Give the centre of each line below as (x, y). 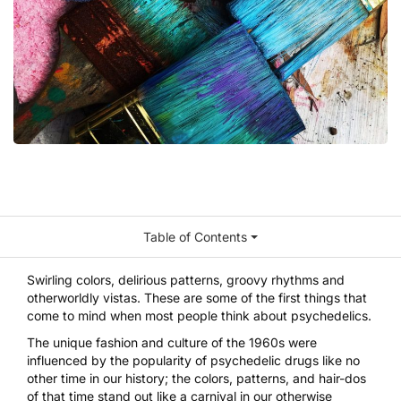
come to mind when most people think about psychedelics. (199, 316)
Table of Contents (196, 237)
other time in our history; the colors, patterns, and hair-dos (196, 379)
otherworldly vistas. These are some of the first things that (197, 298)
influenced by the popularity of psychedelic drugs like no (193, 361)
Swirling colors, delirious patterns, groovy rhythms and (186, 280)
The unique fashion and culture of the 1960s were (172, 343)
